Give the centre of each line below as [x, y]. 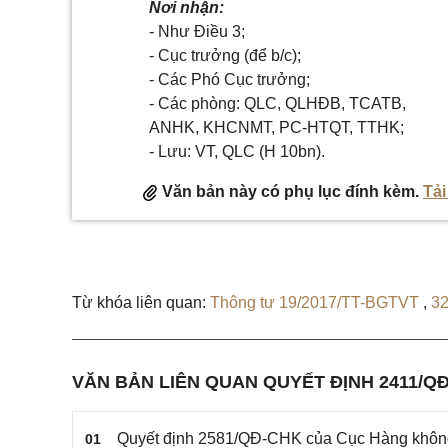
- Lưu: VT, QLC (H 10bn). [237, 152]
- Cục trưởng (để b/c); [225, 56]
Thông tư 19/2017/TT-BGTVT [316, 303]
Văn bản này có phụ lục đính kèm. [290, 192]
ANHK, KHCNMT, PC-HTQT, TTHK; [277, 128]
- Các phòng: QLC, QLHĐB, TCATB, [278, 104]
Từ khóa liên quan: [139, 303]
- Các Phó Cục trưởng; [230, 80]
